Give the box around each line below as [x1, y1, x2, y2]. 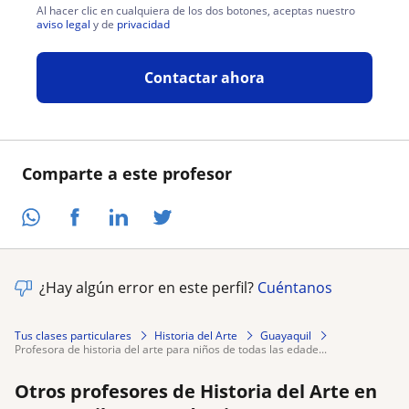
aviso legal [37, 16, 90, 32]
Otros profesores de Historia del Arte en [15, 378, 377, 404]
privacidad [117, 16, 170, 32]
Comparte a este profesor [22, 163, 232, 184]
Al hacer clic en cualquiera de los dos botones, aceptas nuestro [37, 2, 355, 18]
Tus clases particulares [15, 327, 131, 343]
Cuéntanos [257, 277, 332, 298]
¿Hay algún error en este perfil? [39, 277, 257, 298]
